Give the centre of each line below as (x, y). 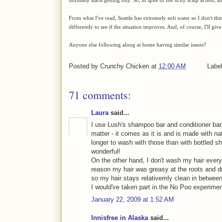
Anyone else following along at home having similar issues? (138, 44)
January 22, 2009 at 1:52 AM (133, 199)
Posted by (84, 66)
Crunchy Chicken (125, 66)
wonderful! (106, 152)
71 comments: (100, 95)
